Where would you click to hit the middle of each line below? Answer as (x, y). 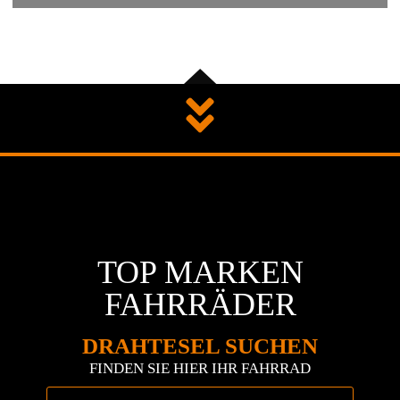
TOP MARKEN (200, 273)
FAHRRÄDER (200, 305)
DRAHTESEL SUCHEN (200, 346)
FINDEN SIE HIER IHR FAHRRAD (200, 369)
